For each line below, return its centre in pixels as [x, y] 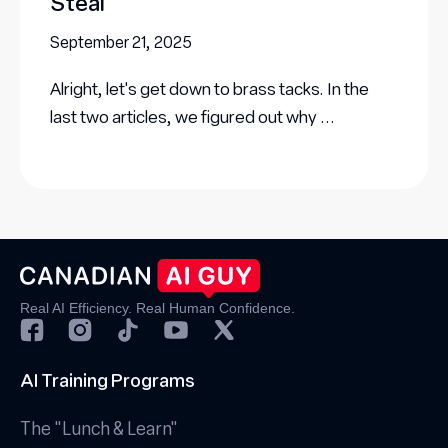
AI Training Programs [107, 379]
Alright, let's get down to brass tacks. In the [209, 89]
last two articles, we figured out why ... [192, 117]
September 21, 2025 [121, 42]
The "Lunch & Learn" [99, 427]
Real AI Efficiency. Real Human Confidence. [157, 307]
